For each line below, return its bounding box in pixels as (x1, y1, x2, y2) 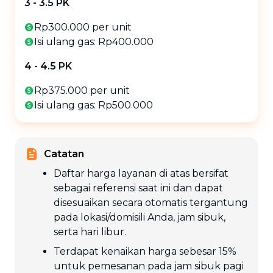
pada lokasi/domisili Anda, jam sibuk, (54, 211, 225, 224)
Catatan (44, 148, 84, 160)
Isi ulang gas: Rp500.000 (34, 99, 153, 112)
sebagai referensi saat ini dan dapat (54, 182, 223, 194)
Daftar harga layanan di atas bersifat (54, 168, 229, 180)
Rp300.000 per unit (34, 21, 132, 34)
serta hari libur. (54, 226, 126, 238)
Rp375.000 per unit (34, 85, 130, 97)
